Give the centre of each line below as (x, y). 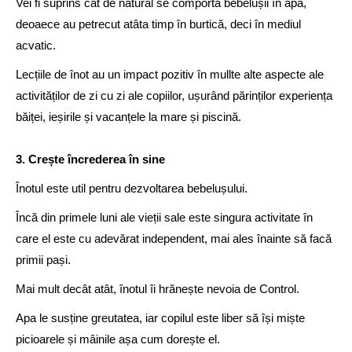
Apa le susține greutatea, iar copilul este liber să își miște (160, 318)
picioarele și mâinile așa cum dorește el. (118, 339)
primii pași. (43, 260)
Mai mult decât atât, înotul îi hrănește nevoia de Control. (158, 289)
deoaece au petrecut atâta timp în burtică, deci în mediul (158, 24)
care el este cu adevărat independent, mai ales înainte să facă (174, 238)
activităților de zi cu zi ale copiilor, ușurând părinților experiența (174, 95)
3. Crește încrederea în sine (90, 159)
